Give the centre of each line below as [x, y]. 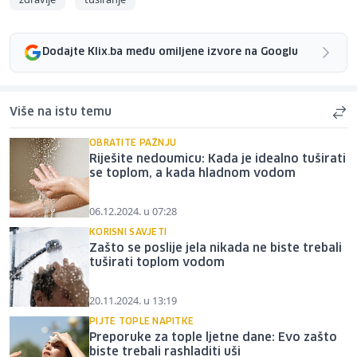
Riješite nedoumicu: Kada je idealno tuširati [218, 159]
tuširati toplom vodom [157, 263]
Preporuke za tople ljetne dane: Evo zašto [213, 337]
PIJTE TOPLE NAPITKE [142, 321]
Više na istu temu [61, 112]
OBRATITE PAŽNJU [133, 143]
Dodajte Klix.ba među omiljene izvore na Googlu [170, 53]
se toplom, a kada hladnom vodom [192, 173]
